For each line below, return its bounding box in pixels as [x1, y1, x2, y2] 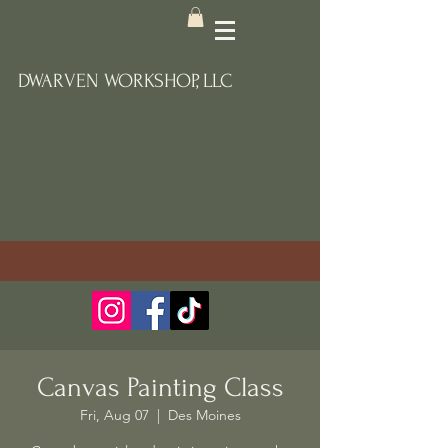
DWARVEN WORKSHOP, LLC [18, 70, 232, 93]
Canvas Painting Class [36, 372, 284, 404]
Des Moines [167, 406, 241, 425]
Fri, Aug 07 [79, 406, 149, 425]
